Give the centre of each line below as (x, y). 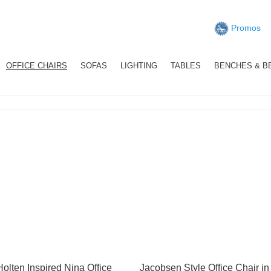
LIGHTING (139, 66)
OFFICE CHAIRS (37, 66)
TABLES (186, 66)
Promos (245, 28)
